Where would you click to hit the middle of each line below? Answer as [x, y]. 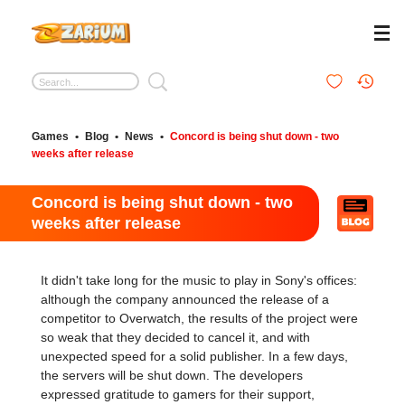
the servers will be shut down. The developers [172, 375]
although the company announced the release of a [185, 299]
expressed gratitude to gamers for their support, [178, 394]
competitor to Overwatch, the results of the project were [199, 318]
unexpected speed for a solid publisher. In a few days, [194, 356]
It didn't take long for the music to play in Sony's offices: [199, 280]
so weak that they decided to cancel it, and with [175, 337]
